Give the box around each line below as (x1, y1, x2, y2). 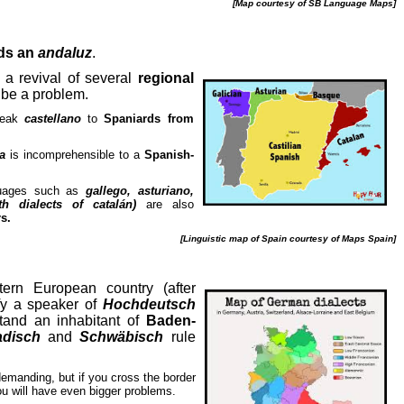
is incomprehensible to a (5, 148, 144, 161)
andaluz (37, 45, 92, 60)
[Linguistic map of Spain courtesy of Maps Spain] (179, 234, 396, 243)
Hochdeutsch (102, 297, 196, 312)
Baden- (145, 313, 196, 328)
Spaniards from (104, 112, 194, 125)
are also (145, 197, 194, 211)
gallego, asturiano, (85, 184, 194, 197)
